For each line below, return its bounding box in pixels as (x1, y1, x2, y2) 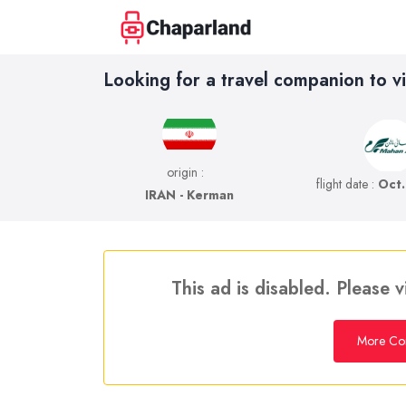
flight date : (316, 174, 379, 193)
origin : (167, 163, 205, 181)
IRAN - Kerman (144, 186, 234, 204)
